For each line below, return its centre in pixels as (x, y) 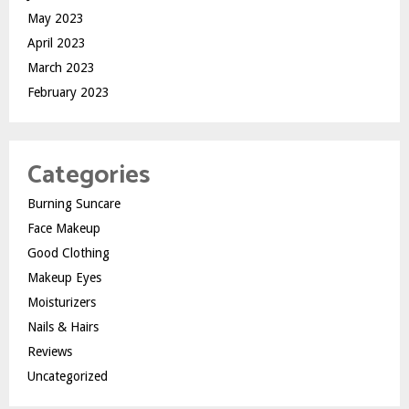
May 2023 (56, 18)
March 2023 (61, 67)
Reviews (50, 351)
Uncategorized (68, 376)
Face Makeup (64, 228)
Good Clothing (68, 252)
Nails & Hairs (63, 326)
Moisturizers (62, 302)
